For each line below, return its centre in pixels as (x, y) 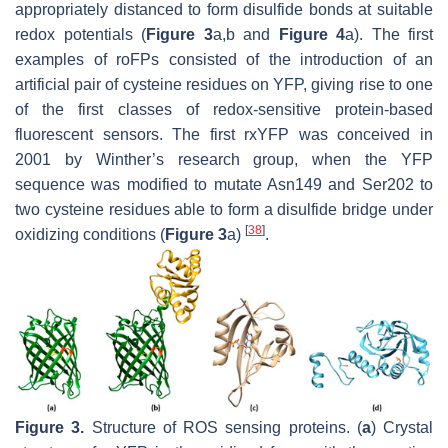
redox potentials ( (80, 34)
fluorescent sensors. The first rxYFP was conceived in (224, 134)
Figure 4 (311, 34)
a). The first (389, 34)
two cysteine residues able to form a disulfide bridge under (224, 209)
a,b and (245, 34)
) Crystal (401, 427)
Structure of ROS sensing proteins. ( (223, 427)
